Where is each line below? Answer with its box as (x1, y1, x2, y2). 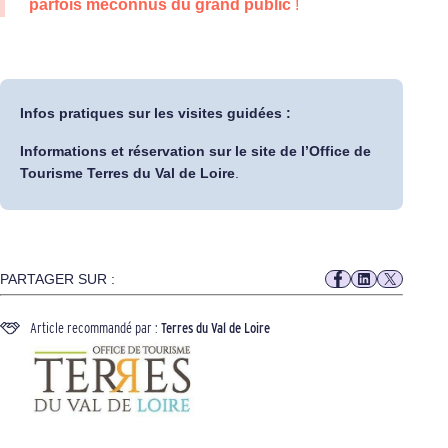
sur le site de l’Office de (209, 143, 371, 160)
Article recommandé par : (30, 320, 161, 337)
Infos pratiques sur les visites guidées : (20, 105, 291, 122)
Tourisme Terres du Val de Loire (20, 165, 235, 182)
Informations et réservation (20, 143, 205, 160)
